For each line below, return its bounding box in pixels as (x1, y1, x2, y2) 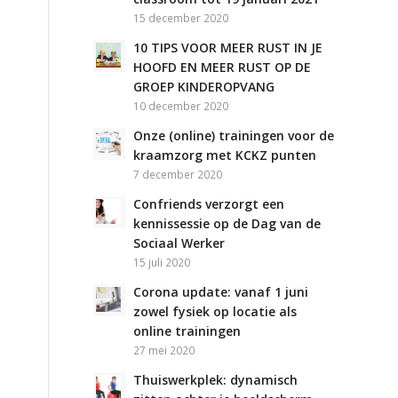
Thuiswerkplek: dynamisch (133, 371, 298, 388)
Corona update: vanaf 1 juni (133, 283, 309, 300)
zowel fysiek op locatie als (133, 303, 298, 320)
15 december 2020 (133, 11, 229, 25)
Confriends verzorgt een (133, 195, 285, 212)
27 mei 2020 (133, 343, 195, 357)
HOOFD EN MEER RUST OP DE (133, 59, 312, 76)
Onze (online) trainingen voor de (133, 127, 335, 144)
